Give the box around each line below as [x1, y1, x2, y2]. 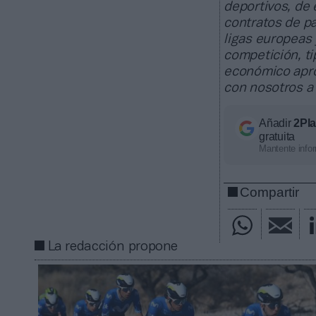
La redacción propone [47, 240, 178, 253]
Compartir [240, 185, 300, 200]
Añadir [259, 117, 294, 130]
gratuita [259, 130, 295, 143]
